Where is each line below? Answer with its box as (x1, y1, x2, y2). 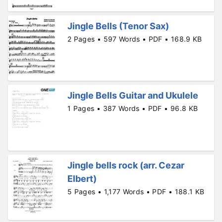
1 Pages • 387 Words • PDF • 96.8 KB (67, 104, 198, 113)
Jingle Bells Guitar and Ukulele (67, 90, 198, 101)
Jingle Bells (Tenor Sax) (67, 20, 169, 31)
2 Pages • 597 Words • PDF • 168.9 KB (67, 34, 202, 43)
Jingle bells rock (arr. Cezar (67, 160, 184, 170)
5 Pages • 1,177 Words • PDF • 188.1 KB (67, 187, 205, 196)
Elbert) (67, 173, 97, 184)
